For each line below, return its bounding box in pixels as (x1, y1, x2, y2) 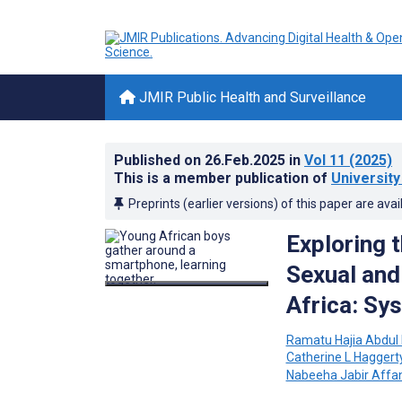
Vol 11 (304, 152, 345, 169)
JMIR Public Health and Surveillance (135, 89, 366, 106)
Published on (114, 152, 205, 169)
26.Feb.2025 (205, 152, 289, 169)
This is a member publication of (114, 170, 331, 187)
